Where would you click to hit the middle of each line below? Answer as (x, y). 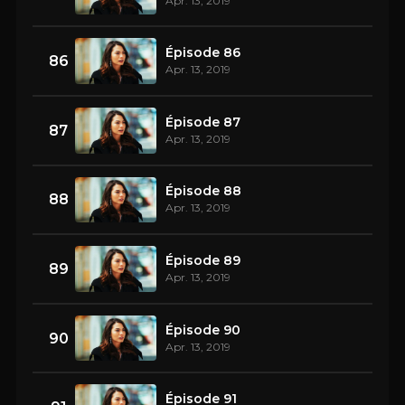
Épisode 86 (203, 53)
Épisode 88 (203, 191)
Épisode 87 (203, 122)
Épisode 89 (203, 260)
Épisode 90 (203, 330)
